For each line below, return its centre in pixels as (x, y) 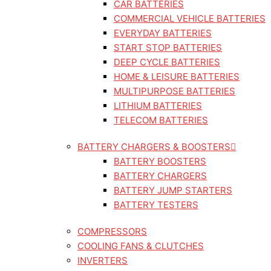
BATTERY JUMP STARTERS (173, 190)
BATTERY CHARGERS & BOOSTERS (154, 147)
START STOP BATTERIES (168, 47)
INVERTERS (103, 260)
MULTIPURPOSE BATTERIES (175, 91)
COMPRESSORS (112, 231)
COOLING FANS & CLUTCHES (141, 246)
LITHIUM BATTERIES (158, 106)
